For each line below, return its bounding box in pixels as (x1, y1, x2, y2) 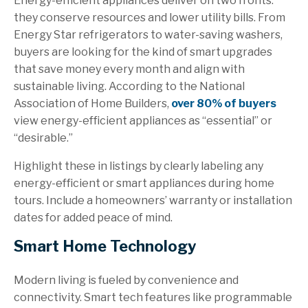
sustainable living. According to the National (14, 80, 245, 93)
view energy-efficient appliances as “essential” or (14, 114, 272, 128)
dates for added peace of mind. (14, 211, 173, 225)
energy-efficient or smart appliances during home (14, 177, 274, 190)
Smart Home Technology (14, 237, 196, 256)
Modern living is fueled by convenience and (14, 274, 239, 287)
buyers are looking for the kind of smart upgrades (14, 45, 272, 59)
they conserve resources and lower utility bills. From (14, 11, 285, 25)
